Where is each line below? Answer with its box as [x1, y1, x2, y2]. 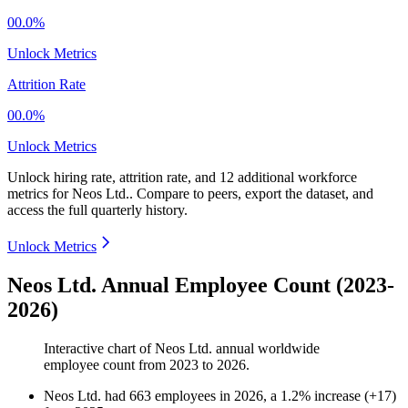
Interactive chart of [44, 341, 155, 357]
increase [314, 388, 361, 404]
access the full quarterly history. [7, 202, 188, 219]
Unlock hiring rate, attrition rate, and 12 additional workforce [7, 169, 357, 186]
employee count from [44, 357, 169, 373]
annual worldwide [212, 341, 320, 357]
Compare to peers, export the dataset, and [137, 186, 373, 202]
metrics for [7, 186, 72, 202]
